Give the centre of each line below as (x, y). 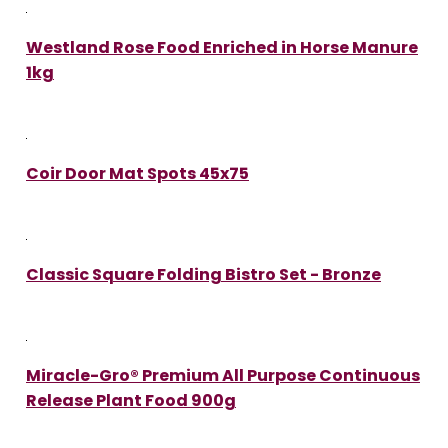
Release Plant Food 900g (131, 400)
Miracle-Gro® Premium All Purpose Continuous (223, 375)
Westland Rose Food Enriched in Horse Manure (222, 47)
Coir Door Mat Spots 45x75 (137, 173)
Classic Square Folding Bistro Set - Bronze (203, 274)
